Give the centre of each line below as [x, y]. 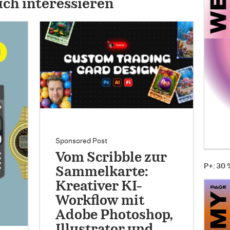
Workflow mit [100, 201]
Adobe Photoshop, [114, 216]
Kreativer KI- [99, 187]
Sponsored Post [82, 141]
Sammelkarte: [102, 172]
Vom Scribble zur [111, 158]
